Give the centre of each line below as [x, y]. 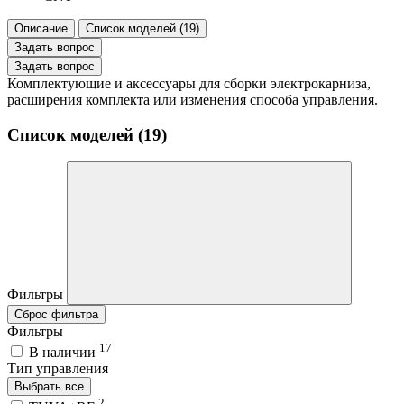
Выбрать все [49, 386]
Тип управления [58, 368]
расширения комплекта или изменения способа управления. [193, 100]
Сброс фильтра [56, 315]
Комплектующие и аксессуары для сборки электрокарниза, [189, 83]
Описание [41, 28]
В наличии [64, 352]
